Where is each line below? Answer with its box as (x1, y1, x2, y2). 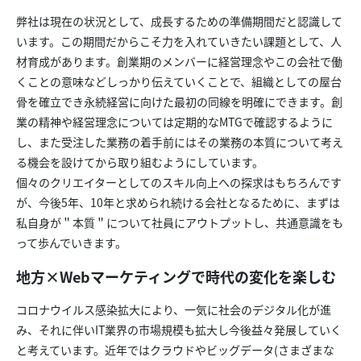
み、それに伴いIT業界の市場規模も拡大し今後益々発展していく (16, 321, 342, 338)
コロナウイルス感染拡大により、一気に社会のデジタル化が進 (16, 301, 331, 317)
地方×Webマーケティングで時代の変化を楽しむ (16, 265, 336, 287)
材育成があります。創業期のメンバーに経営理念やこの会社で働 (16, 52, 342, 69)
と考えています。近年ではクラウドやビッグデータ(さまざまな (16, 341, 334, 358)
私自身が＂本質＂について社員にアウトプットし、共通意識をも (16, 214, 343, 230)
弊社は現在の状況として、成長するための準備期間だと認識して (16, 12, 342, 29)
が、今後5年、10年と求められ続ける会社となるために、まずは (16, 193, 340, 210)
